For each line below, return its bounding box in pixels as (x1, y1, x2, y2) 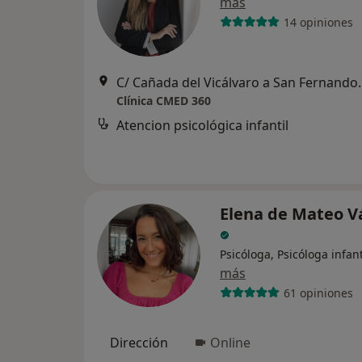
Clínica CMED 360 (116, 93, 211, 108)
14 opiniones (283, 14, 353, 30)
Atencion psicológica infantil (116, 116, 288, 134)
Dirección (110, 334, 168, 351)
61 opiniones (283, 284, 353, 301)
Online (210, 334, 250, 351)
